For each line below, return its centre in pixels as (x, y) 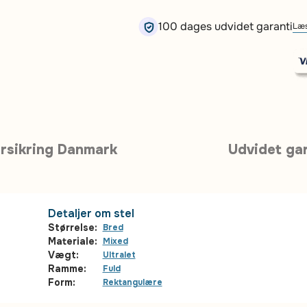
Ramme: (67, 269)
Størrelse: (72, 228)
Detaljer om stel (91, 213)
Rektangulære (132, 282)
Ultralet (119, 255)
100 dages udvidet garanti (225, 26)
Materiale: (72, 241)
